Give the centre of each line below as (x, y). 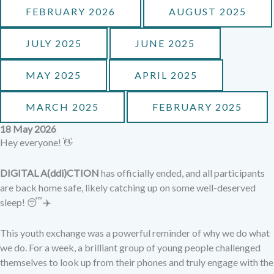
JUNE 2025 (165, 43)
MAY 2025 (54, 75)
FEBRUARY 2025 (197, 107)
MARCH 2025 (62, 107)
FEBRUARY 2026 (71, 12)
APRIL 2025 (166, 75)
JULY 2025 (54, 43)
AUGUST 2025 (208, 12)
